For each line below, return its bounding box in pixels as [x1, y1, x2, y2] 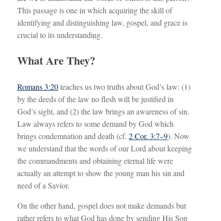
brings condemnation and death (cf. [17, 130, 129, 141]
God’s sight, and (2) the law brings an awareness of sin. [17, 106, 189, 116]
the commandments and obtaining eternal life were [17, 155, 173, 166]
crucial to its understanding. [17, 30, 103, 40]
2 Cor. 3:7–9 [129, 130, 168, 141]
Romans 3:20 [17, 81, 58, 92]
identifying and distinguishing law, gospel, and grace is [17, 17, 187, 28]
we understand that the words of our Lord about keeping [17, 143, 192, 153]
